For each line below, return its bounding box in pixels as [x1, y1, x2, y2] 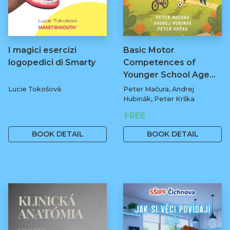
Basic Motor [123, 45, 175, 55]
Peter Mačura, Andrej [123, 85, 194, 93]
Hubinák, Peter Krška [123, 95, 195, 103]
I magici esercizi [8, 45, 76, 55]
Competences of [123, 57, 196, 68]
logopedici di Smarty [8, 57, 95, 68]
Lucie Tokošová [8, 85, 61, 93]
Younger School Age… [123, 70, 216, 80]
